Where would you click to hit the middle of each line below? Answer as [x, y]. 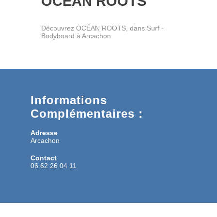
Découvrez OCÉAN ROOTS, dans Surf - [102, 28]
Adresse [44, 132]
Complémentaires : [87, 113]
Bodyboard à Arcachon [76, 36]
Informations [69, 100]
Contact [44, 158]
